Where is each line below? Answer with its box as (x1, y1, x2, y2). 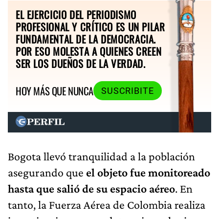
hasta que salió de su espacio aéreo (8, 181, 175, 195)
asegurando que (8, 165, 84, 179)
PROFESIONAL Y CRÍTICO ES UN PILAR (16, 19, 165, 34)
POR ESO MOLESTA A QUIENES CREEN (16, 43, 162, 59)
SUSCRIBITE (101, 86, 154, 96)
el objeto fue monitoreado (84, 165, 210, 179)
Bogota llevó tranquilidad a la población (8, 149, 195, 163)
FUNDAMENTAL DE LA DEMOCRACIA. (16, 31, 156, 46)
